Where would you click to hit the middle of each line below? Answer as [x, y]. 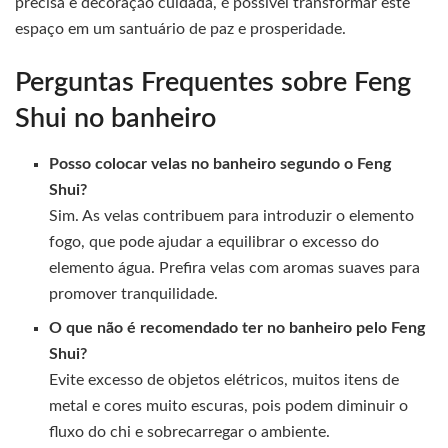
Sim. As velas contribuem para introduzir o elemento [232, 215]
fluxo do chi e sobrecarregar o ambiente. [190, 431]
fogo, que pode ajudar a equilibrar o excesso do [214, 241]
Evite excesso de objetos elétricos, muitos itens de [224, 379]
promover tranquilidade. [134, 293]
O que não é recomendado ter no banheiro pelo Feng [237, 327]
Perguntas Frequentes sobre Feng [213, 82]
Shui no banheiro [115, 118]
